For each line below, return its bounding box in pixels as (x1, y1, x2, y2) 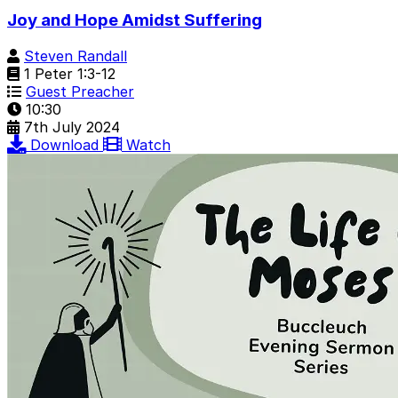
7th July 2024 (24, 117, 120, 136)
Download (30, 135, 103, 154)
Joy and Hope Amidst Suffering (7, 10, 262, 31)
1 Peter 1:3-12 (20, 64, 115, 83)
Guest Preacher (26, 82, 134, 100)
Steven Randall (24, 46, 127, 65)
